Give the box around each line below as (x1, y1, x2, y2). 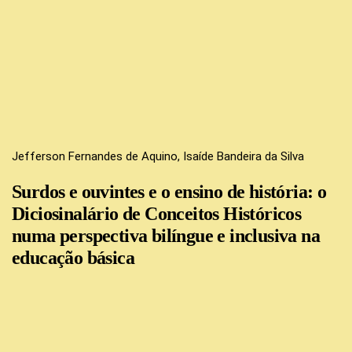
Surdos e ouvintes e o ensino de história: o (12, 181, 327, 202)
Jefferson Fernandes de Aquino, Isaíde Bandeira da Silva (12, 148, 304, 163)
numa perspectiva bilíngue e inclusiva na (12, 225, 320, 246)
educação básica (12, 247, 134, 268)
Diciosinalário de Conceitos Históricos (12, 203, 302, 224)
